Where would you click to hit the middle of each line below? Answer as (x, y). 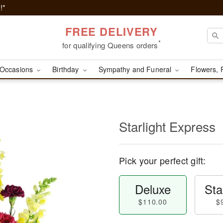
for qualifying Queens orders (110, 45)
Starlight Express (167, 126)
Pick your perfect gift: (162, 160)
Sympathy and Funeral (136, 69)
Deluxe (153, 189)
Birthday (67, 69)
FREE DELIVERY (111, 31)
